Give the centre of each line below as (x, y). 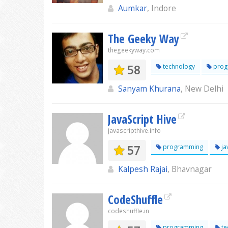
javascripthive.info (134, 131)
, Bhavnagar (190, 169)
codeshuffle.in (129, 211)
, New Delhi (202, 89)
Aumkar (133, 8)
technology (178, 66)
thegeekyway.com (134, 50)
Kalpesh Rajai (143, 169)
